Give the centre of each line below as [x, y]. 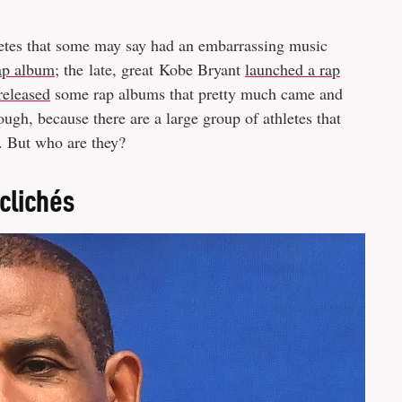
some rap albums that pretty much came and [197, 93]
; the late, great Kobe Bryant [150, 69]
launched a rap [293, 69]
